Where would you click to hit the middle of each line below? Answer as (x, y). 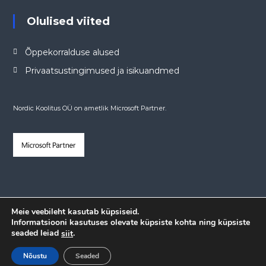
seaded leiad (36, 233)
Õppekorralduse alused (72, 53)
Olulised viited (73, 22)
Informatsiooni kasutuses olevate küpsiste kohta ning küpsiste (131, 223)
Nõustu (35, 256)
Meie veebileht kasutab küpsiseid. (75, 212)
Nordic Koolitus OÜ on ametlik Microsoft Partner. (89, 108)
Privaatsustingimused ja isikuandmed (102, 71)
